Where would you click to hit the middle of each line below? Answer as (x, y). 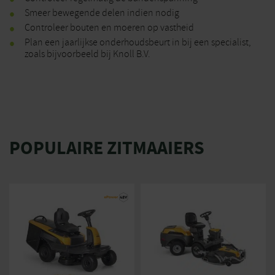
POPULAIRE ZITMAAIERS (107, 148)
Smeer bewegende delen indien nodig (102, 13)
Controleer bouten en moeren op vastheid (109, 28)
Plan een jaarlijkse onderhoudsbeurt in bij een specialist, (138, 42)
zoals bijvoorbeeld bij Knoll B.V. (87, 54)
